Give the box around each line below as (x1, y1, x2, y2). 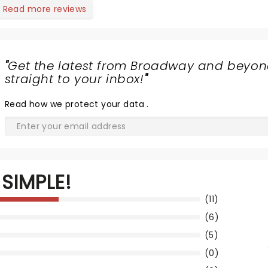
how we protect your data (29, 98, 147, 111)
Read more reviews (2, 3, 87, 16)
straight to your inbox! (4, 71, 144, 88)
